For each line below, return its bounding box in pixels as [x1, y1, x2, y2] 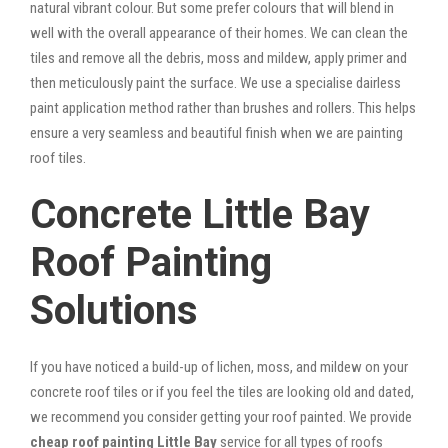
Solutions [30, 286, 198, 334]
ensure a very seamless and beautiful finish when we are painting [30, 123, 403, 142]
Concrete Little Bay [30, 190, 370, 238]
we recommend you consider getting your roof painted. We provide [30, 407, 412, 426]
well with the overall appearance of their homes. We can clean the [30, 23, 408, 42]
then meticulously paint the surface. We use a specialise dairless [30, 73, 401, 92]
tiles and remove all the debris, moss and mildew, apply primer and [30, 48, 407, 67]
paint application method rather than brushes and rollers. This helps [30, 98, 416, 117]
